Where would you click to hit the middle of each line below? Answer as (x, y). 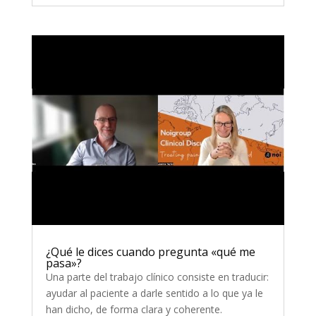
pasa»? (63, 263)
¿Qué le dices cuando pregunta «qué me (150, 251)
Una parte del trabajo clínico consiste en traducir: (157, 276)
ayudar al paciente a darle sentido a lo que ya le (154, 293)
